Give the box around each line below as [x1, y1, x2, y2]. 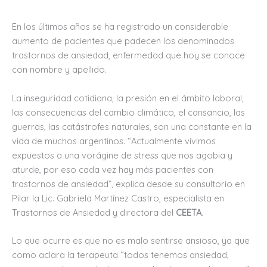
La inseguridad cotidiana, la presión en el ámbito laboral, [12, 92, 244, 104]
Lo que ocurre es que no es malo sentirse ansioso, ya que [12, 235, 250, 247]
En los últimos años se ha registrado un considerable [12, 21, 228, 33]
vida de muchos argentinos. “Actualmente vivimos [12, 135, 216, 147]
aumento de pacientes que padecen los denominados [12, 35, 234, 47]
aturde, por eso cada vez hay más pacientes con [12, 163, 213, 175]
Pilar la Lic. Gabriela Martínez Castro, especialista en [12, 192, 224, 204]
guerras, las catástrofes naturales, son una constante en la [12, 120, 252, 132]
